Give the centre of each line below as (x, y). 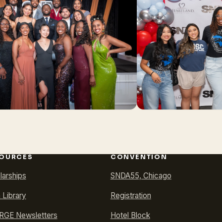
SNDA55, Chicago (141, 176)
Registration (131, 196)
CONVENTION (139, 157)
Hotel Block (130, 216)
